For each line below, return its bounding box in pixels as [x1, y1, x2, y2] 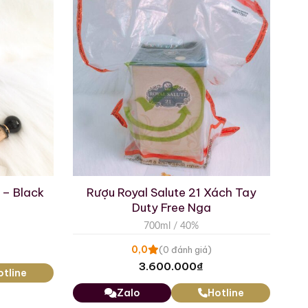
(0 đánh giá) [158, 243, 212, 255]
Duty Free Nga [131, 199, 211, 215]
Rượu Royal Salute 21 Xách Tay [86, 184, 256, 200]
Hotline [207, 286, 244, 299]
